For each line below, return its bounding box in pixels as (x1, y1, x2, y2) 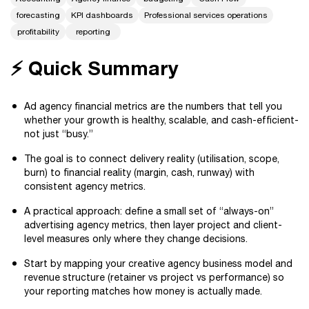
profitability (17, 27, 59, 37)
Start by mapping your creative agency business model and (24, 258, 292, 269)
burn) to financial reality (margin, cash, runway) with (24, 167, 255, 178)
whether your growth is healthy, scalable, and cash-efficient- (24, 114, 299, 126)
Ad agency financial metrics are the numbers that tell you (24, 101, 282, 112)
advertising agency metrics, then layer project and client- (24, 219, 282, 230)
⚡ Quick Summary (10, 57, 178, 79)
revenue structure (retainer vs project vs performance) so (24, 272, 284, 283)
